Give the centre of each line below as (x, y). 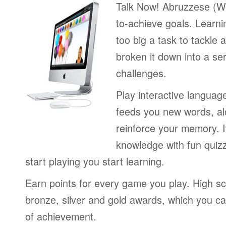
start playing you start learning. (95, 161)
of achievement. (61, 216)
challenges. (141, 73)
